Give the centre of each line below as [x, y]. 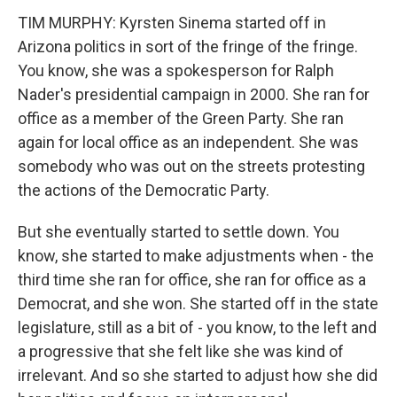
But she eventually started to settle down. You [179, 232]
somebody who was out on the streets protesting [191, 167]
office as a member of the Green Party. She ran [181, 119]
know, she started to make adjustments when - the [196, 256]
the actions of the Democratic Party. [144, 191]
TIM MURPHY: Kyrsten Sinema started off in [172, 23]
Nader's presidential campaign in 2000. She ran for [194, 95]
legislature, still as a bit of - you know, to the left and [197, 328]
